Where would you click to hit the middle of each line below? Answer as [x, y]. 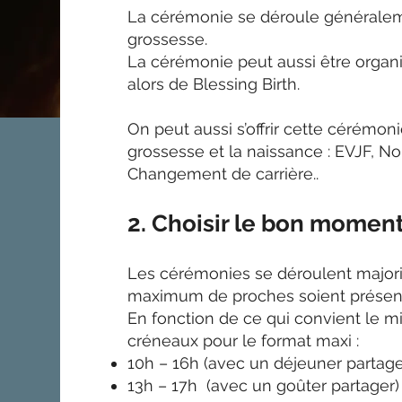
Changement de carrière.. [226, 173]
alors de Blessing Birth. [216, 83]
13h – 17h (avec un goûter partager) [264, 385]
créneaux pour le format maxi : [244, 340]
